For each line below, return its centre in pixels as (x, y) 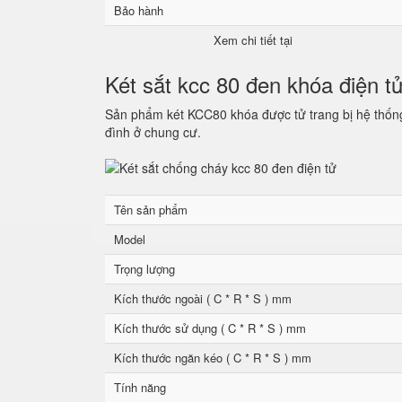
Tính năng (140, 387)
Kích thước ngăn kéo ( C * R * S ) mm (213, 358)
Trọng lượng (144, 269)
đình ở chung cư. (153, 132)
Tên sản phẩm (151, 210)
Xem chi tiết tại (253, 40)
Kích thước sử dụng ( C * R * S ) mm (210, 328)
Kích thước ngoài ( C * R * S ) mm (203, 298)
